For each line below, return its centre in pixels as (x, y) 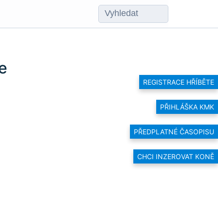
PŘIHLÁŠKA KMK (187, 107)
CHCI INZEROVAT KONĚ (176, 157)
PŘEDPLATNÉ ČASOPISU (174, 132)
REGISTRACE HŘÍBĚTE (179, 82)
